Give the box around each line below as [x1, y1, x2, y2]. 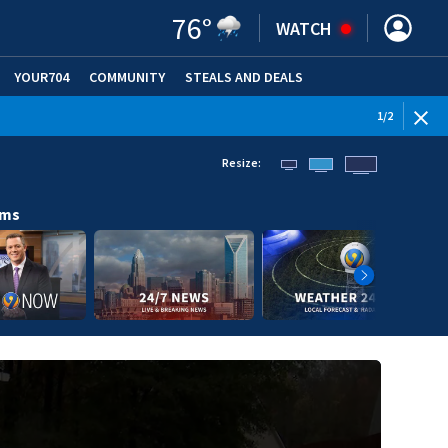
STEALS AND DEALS [185, 67, 303, 86]
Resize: [221, 155, 261, 170]
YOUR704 [14, 67, 69, 86]
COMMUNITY [89, 67, 165, 86]
